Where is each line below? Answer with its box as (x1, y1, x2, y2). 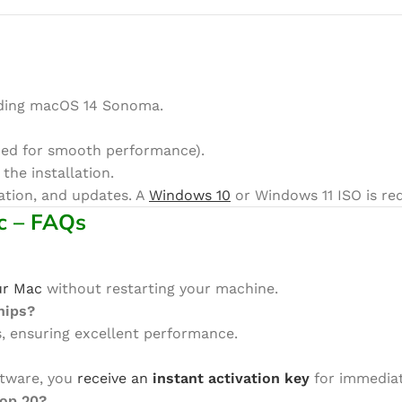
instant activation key (153, 370, 310, 387)
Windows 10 (149, 187, 231, 204)
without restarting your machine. (42, 280, 278, 297)
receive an (77, 370, 153, 387)
